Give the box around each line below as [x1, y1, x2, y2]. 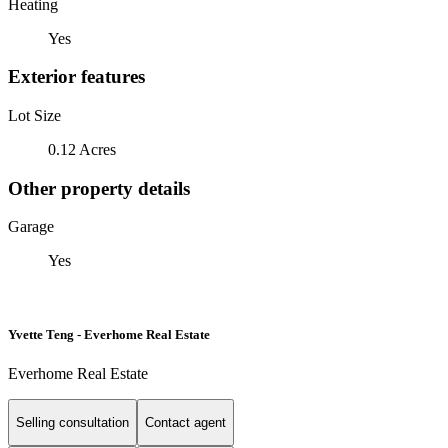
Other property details [8, 177, 190, 199]
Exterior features [8, 66, 145, 88]
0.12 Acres [48, 140, 116, 158]
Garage [8, 218, 54, 236]
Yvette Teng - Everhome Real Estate [8, 326, 210, 342]
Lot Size [8, 106, 61, 124]
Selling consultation [16, 415, 129, 431]
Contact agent [145, 415, 226, 431]
